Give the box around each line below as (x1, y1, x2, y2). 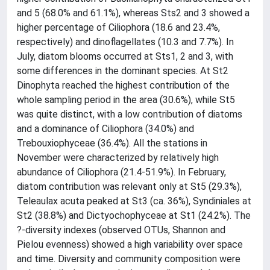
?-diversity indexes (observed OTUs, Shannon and (17, 224, 225, 236)
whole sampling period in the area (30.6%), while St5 (17, 94, 235, 105)
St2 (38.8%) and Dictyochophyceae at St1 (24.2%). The (17, 210, 251, 221)
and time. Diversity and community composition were (17, 253, 240, 265)
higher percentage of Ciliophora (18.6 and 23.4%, (17, 22, 220, 33)
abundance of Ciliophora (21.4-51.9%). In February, (17, 166, 226, 178)
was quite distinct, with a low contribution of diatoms (17, 108, 242, 120)
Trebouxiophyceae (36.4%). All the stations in (17, 137, 207, 149)
